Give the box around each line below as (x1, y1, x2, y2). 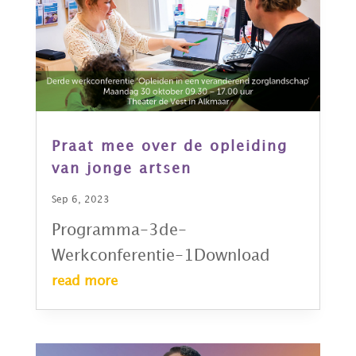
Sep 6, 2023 (51, 195, 110, 205)
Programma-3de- (51, 223, 187, 238)
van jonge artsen (51, 162, 192, 176)
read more (51, 275, 118, 288)
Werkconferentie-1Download (51, 249, 270, 264)
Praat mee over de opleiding (51, 140, 288, 154)
